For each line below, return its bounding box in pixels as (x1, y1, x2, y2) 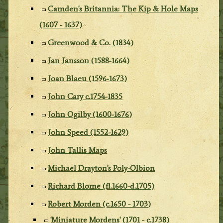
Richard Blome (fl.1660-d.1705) (48, 181, 155, 191)
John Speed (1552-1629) (48, 127, 129, 137)
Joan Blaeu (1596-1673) (48, 73, 127, 83)
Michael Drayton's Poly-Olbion (48, 163, 155, 173)
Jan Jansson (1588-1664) (48, 55, 130, 65)
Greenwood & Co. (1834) (48, 37, 134, 47)
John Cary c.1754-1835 (48, 91, 123, 101)
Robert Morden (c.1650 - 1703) (48, 199, 151, 209)
